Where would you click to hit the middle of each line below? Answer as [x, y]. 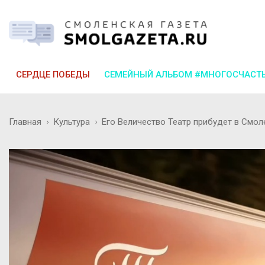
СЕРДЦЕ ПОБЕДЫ [53, 74]
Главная [25, 122]
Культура [72, 122]
